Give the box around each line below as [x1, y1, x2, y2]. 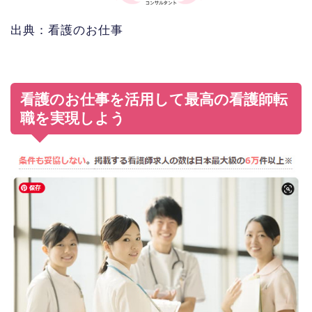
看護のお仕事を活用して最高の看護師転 [20, 91, 288, 108]
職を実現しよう [20, 110, 125, 127]
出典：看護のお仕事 [10, 24, 123, 38]
